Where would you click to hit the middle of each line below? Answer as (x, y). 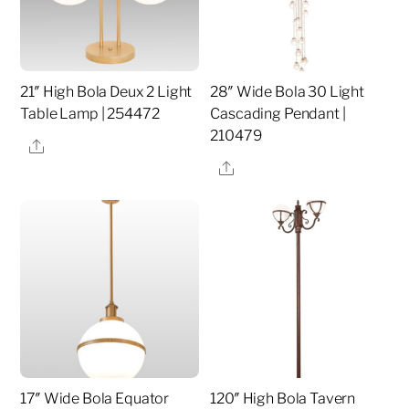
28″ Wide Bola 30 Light (287, 92)
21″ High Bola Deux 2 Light (106, 92)
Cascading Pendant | (278, 114)
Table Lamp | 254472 (90, 114)
